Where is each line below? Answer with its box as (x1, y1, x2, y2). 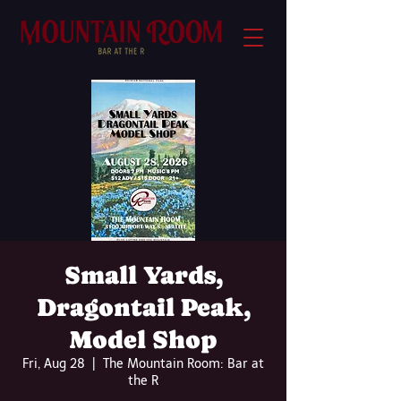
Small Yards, (64, 260, 223, 289)
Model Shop (69, 325, 218, 354)
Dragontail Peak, (36, 293, 251, 321)
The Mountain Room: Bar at (103, 356, 264, 371)
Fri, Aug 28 (22, 356, 85, 371)
